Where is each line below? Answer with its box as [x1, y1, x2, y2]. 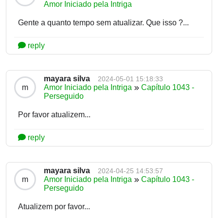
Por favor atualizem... [18, 110, 91, 119]
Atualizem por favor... [18, 202, 90, 211]
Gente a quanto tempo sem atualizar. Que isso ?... [18, 18, 189, 27]
